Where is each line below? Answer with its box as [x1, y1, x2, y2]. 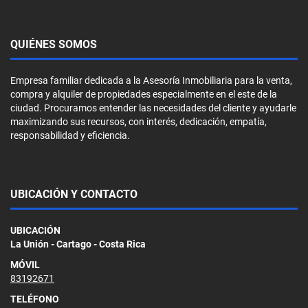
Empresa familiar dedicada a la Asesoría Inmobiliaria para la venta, [10, 74, 292, 86]
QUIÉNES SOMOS [10, 37, 97, 51]
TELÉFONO [10, 293, 59, 305]
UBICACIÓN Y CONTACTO [10, 187, 137, 201]
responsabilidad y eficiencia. [10, 129, 130, 141]
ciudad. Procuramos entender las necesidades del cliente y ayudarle [10, 102, 296, 113]
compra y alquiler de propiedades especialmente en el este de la [10, 88, 277, 100]
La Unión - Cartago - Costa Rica [10, 238, 146, 250]
